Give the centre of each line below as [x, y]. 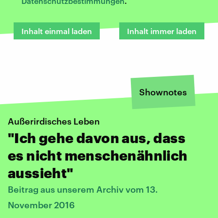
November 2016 [41, 205]
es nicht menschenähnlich [98, 155]
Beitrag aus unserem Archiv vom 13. [83, 189]
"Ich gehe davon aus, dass [97, 137]
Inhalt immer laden [162, 31]
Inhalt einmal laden [57, 31]
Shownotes [163, 92]
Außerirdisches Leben [54, 121]
